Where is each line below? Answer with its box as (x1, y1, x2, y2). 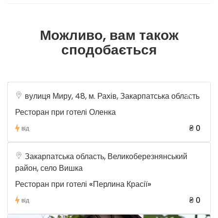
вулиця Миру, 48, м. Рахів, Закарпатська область (25, 91, 200, 102)
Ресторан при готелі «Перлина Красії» (15, 179, 151, 190)
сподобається (61, 40, 157, 60)
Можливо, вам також (39, 26, 179, 45)
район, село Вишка (15, 163, 83, 174)
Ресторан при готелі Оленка (15, 107, 116, 118)
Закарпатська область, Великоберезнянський (25, 151, 187, 163)
